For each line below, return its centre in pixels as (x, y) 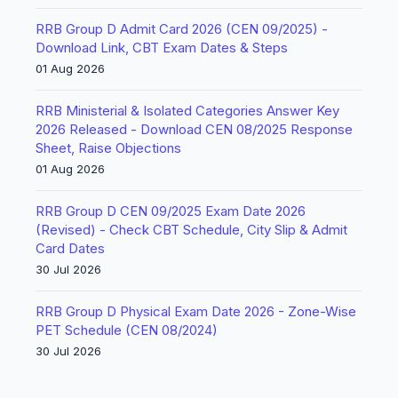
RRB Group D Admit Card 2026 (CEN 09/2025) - (182, 29)
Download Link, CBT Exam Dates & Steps (162, 48)
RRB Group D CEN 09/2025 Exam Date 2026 (171, 211)
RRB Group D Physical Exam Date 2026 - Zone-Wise (196, 311)
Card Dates (70, 248)
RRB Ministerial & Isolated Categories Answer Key (187, 111)
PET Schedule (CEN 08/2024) (127, 330)
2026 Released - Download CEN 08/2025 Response (194, 129)
